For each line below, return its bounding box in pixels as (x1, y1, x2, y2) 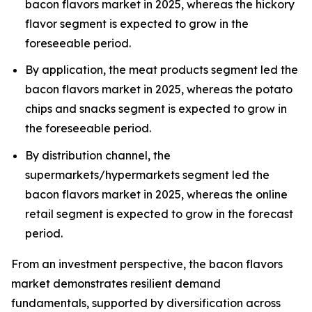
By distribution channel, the (25, 148, 171, 162)
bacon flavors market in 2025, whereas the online (25, 187, 288, 201)
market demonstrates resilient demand (11, 276, 221, 290)
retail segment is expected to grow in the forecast (25, 206, 293, 221)
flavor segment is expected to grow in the (25, 16, 249, 31)
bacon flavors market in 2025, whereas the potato (25, 82, 292, 97)
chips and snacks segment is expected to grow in (25, 102, 287, 116)
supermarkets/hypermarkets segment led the (25, 167, 270, 182)
